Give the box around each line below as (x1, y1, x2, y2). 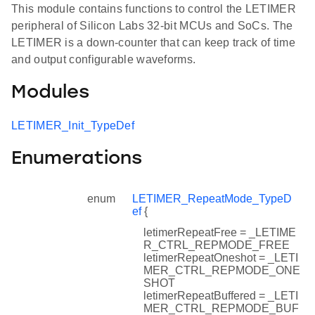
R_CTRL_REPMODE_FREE (143, 238, 290, 251)
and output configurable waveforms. (11, 53, 196, 66)
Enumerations (11, 149, 142, 169)
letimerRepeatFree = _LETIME (143, 226, 296, 238)
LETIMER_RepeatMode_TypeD (132, 192, 292, 205)
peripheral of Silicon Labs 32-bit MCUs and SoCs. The (11, 20, 293, 32)
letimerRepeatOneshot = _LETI (143, 251, 298, 264)
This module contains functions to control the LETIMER (11, 3, 296, 15)
